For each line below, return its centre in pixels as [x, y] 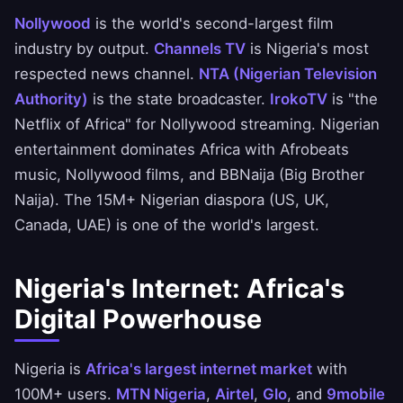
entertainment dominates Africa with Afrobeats [182, 150]
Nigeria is [50, 369]
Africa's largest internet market [199, 369]
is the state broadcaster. [179, 99]
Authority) [51, 99]
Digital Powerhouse [138, 319]
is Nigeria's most [307, 49]
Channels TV [200, 49]
